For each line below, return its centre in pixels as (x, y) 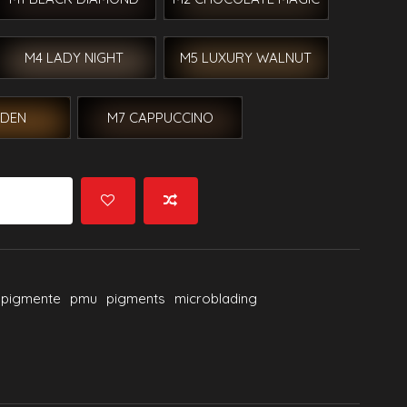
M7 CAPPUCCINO (160, 117)
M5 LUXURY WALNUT (246, 58)
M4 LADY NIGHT (74, 58)
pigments (136, 299)
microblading (216, 299)
